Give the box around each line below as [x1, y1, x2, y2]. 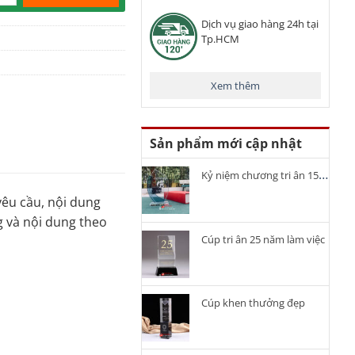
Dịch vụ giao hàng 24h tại [201, 16, 319, 31]
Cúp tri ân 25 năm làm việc [201, 231, 325, 246]
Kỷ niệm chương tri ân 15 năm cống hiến [201, 167, 319, 182]
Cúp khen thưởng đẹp [201, 295, 305, 310]
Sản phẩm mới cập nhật [150, 134, 302, 152]
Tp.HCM [201, 31, 239, 46]
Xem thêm [211, 78, 260, 93]
